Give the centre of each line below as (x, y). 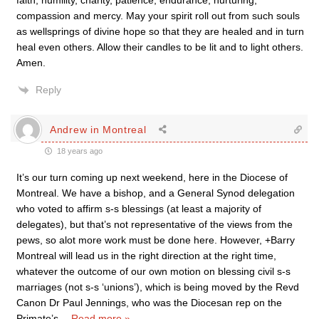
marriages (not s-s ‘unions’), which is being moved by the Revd (158, 287)
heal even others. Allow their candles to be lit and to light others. (160, 47)
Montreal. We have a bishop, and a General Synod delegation (156, 193)
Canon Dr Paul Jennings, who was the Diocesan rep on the (149, 303)
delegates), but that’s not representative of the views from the (155, 224)
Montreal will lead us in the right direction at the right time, (146, 256)
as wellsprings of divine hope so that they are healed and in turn (160, 31)
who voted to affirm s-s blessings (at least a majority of (139, 209)
